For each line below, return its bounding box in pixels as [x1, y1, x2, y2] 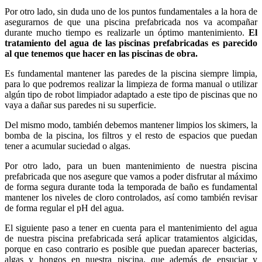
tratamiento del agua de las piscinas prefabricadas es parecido [5, 37, 257, 48]
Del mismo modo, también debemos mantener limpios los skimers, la [5, 119, 257, 130]
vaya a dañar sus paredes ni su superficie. [5, 99, 156, 110]
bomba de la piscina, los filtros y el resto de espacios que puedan [5, 130, 257, 140]
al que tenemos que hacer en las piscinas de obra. [5, 48, 198, 58]
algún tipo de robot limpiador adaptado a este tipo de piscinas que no [5, 89, 257, 99]
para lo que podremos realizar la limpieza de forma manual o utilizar [5, 78, 257, 89]
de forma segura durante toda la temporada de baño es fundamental [5, 181, 257, 192]
